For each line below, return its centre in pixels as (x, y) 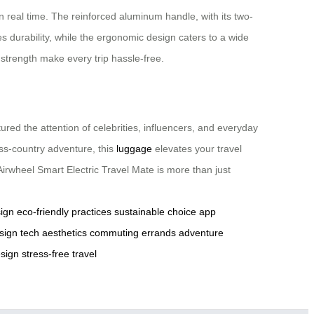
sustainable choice (155, 211)
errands (159, 232)
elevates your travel (197, 148)
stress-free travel (59, 253)
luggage (134, 148)
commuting (114, 232)
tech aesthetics (54, 232)
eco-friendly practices (64, 211)
